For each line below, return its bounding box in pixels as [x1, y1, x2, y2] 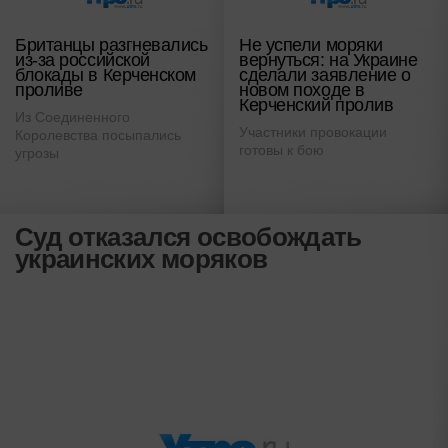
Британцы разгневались [15, 34, 208, 55]
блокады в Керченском [15, 64, 197, 85]
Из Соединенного [15, 108, 130, 125]
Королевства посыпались [15, 126, 181, 143]
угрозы [15, 144, 59, 161]
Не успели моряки [239, 34, 383, 55]
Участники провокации [239, 123, 387, 140]
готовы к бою [239, 141, 324, 158]
